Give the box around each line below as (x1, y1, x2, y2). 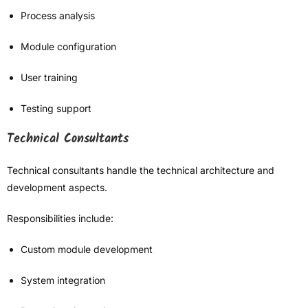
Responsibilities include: (7, 212, 113, 225)
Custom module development (21, 243, 153, 256)
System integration (21, 274, 105, 287)
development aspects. (7, 181, 107, 194)
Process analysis (21, 10, 95, 22)
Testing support (21, 102, 91, 115)
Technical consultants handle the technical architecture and (7, 164, 274, 177)
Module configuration (21, 41, 116, 53)
